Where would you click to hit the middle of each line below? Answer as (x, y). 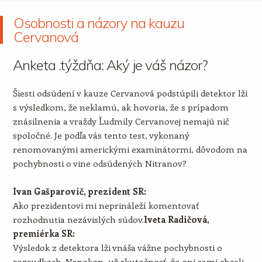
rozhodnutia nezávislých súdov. (78, 219)
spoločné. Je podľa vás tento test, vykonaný (101, 135)
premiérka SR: (44, 233)
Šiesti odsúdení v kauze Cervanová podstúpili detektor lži (130, 93)
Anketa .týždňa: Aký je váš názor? (110, 65)
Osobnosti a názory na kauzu (99, 23)
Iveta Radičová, (176, 219)
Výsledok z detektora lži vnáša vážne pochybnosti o (117, 247)
